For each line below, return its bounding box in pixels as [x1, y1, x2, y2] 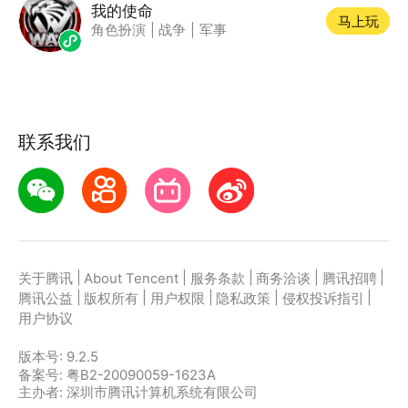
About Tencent [84, 270, 179, 288]
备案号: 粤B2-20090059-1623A [17, 367, 216, 384]
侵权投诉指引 [281, 291, 364, 308]
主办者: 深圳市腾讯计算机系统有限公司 [17, 384, 258, 402]
